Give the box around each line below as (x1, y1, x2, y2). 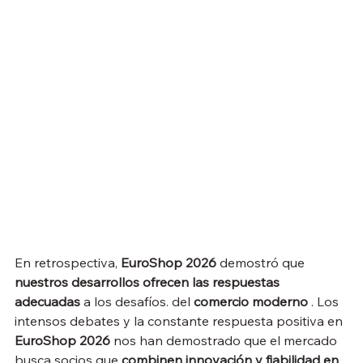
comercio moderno (194, 293, 308, 310)
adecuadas (15, 293, 80, 310)
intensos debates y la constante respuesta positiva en (15, 313, 346, 330)
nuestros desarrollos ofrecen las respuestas (15, 274, 283, 291)
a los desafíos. (80, 293, 169, 310)
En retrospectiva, (15, 254, 121, 271)
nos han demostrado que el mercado (110, 332, 340, 349)
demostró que (216, 254, 308, 271)
